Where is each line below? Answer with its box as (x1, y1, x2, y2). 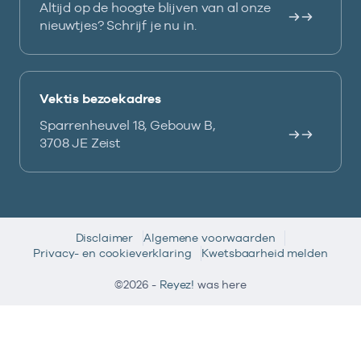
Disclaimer (75, 231, 134, 245)
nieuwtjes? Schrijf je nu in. (39, 18, 197, 34)
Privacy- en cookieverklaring (33, 247, 192, 260)
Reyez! (159, 278, 195, 292)
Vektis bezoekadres (39, 91, 162, 107)
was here (194, 278, 247, 292)
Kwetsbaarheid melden (201, 247, 328, 260)
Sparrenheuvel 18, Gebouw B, (39, 118, 215, 134)
